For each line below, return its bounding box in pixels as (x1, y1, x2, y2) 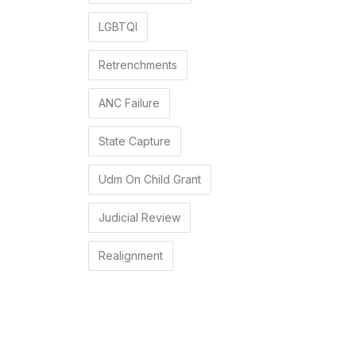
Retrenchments (99, 58, 177, 72)
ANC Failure (99, 96, 160, 110)
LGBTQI (99, 20, 137, 34)
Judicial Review (99, 211, 180, 225)
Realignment (99, 249, 163, 263)
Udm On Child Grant (99, 172, 201, 187)
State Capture (99, 134, 171, 149)
